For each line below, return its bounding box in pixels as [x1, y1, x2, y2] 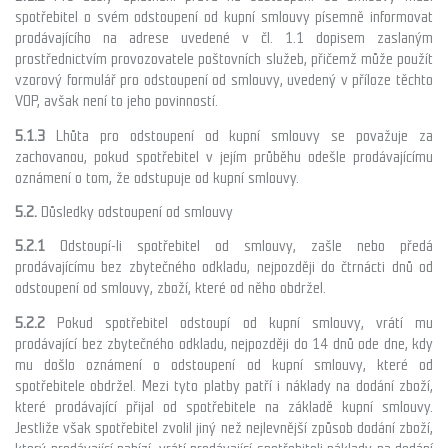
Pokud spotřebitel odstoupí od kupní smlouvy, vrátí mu [45, 313, 433, 332]
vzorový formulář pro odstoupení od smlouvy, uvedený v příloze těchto [15, 71, 433, 90]
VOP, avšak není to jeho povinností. [15, 92, 218, 111]
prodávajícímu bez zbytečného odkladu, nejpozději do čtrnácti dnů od [15, 258, 433, 277]
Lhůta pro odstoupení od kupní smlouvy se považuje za [45, 126, 433, 145]
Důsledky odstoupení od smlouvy [37, 202, 233, 221]
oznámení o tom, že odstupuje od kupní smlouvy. [15, 168, 299, 187]
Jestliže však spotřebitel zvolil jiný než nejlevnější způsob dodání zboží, [15, 418, 433, 437]
